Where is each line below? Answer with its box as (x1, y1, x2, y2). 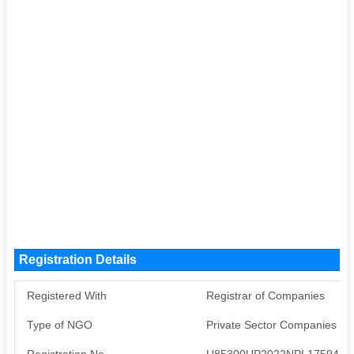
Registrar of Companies (205, 288, 325, 302)
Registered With (26, 288, 107, 302)
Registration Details (18, 252, 137, 266)
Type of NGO (26, 318, 92, 331)
